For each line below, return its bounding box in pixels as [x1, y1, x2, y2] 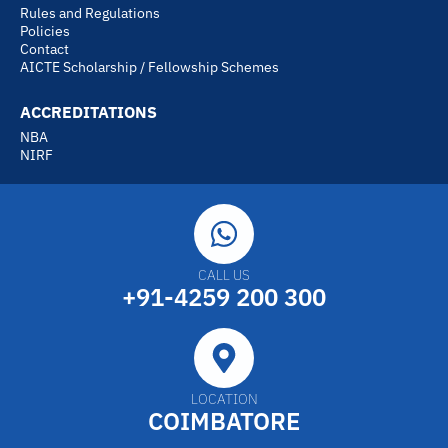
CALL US [198, 266, 250, 285]
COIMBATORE [148, 405, 300, 438]
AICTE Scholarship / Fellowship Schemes [20, 58, 279, 77]
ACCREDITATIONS [20, 102, 157, 123]
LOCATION [190, 390, 258, 409]
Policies [20, 22, 70, 41]
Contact [20, 40, 69, 59]
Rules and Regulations [20, 4, 160, 23]
